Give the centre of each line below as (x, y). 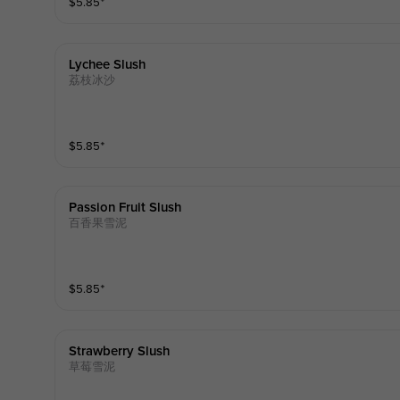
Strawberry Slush (119, 351)
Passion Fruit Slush (125, 208)
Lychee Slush (107, 64)
